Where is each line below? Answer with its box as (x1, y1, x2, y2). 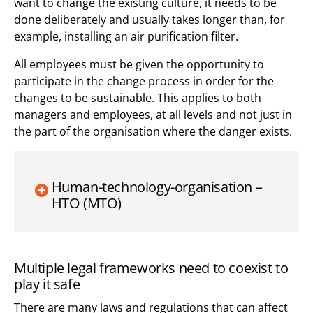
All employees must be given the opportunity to (14, 57, 264, 73)
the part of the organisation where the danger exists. (14, 124, 292, 140)
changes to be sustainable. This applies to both (14, 90, 261, 106)
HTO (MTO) (51, 194, 122, 213)
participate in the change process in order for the (14, 73, 274, 89)
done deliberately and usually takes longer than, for (14, 12, 285, 28)
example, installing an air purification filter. (14, 29, 238, 45)
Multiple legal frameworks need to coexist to (14, 259, 289, 278)
